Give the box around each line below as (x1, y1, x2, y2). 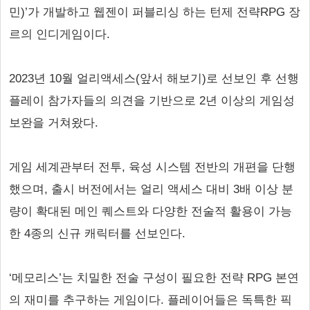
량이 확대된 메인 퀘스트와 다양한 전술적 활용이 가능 (9, 205, 292, 218)
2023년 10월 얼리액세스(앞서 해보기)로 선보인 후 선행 (9, 72, 299, 85)
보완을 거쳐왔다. (9, 116, 98, 129)
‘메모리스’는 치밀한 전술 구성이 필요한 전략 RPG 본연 (9, 271, 299, 284)
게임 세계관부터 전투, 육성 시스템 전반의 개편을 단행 (9, 161, 295, 174)
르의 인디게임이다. (9, 28, 110, 41)
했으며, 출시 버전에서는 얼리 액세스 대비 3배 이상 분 (9, 183, 293, 196)
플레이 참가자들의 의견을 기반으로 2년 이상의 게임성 (9, 94, 295, 107)
